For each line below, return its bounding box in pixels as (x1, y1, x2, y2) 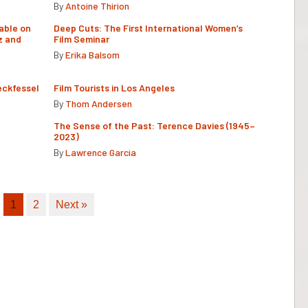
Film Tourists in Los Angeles (54, 81, 175, 93)
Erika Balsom (65, 48, 120, 60)
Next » (56, 198, 87, 210)
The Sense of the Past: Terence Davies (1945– (54, 119, 255, 131)
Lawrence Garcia (65, 146, 136, 158)
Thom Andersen (65, 97, 132, 109)
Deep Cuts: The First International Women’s (54, 21, 243, 34)
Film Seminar (54, 32, 109, 45)
